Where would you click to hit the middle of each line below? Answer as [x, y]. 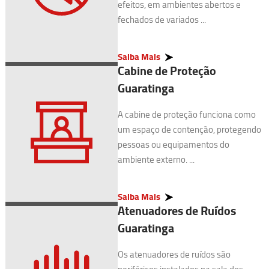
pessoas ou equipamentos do [173, 144]
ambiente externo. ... [156, 159]
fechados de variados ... [162, 20]
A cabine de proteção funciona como [186, 114]
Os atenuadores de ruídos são [174, 254]
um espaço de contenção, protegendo [189, 129]
